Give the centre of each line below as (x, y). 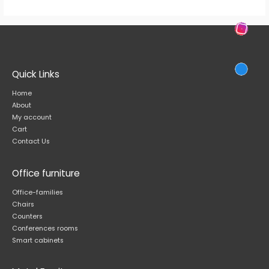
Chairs (23, 204)
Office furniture (46, 173)
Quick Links (36, 74)
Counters (27, 216)
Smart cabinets (38, 240)
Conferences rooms (45, 228)
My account (32, 118)
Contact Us (31, 142)
